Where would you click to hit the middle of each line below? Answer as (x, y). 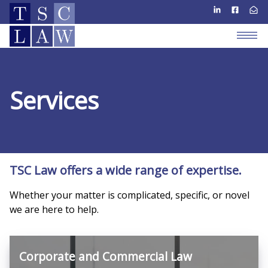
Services (54, 100)
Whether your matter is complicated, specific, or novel (130, 195)
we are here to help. (54, 209)
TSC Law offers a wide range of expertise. (126, 170)
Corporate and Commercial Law (106, 256)
